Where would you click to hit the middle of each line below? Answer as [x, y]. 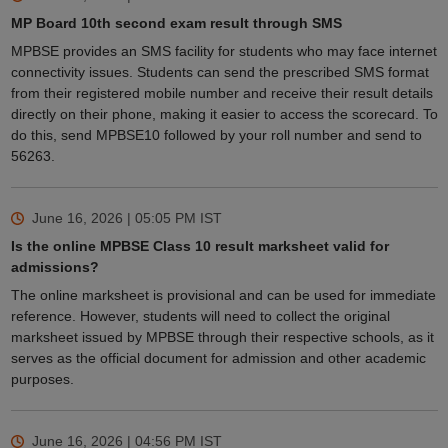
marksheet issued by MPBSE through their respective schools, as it [222, 337]
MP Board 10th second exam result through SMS [176, 23]
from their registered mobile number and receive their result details [221, 93]
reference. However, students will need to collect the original [200, 316]
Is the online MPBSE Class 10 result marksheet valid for [199, 246]
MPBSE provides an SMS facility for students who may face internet [223, 51]
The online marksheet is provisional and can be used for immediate [223, 295]
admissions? [54, 267]
